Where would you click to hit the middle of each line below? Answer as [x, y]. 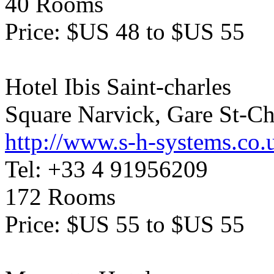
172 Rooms [60, 197]
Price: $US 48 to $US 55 [125, 31]
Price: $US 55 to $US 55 [125, 224]
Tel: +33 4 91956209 [106, 169]
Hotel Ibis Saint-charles [118, 87]
